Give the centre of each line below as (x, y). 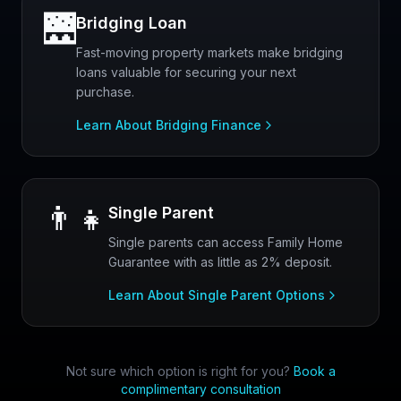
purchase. (105, 92)
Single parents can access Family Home (226, 242)
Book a (314, 371)
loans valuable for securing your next (186, 72)
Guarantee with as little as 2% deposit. (220, 262)
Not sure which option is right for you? (178, 371)
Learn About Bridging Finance (169, 125)
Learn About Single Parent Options (217, 295)
